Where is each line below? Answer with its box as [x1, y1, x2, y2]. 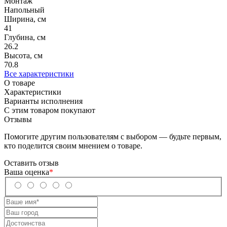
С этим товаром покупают [4, 105, 95, 115]
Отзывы [4, 115, 32, 124]
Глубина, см [4, 32, 46, 42]
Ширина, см [4, 14, 46, 23]
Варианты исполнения [4, 96, 83, 105]
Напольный [4, 5, 45, 14]
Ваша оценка [4, 167, 49, 176]
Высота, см [4, 51, 43, 60]
